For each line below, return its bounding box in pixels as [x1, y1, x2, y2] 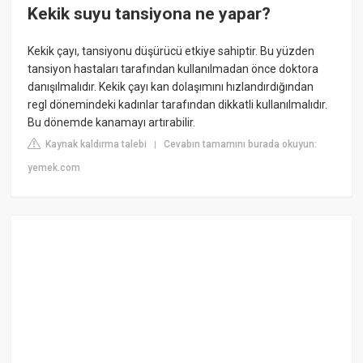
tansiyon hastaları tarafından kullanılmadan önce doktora [28, 62, 319, 75]
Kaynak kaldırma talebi [43, 138, 147, 150]
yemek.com [28, 161, 81, 173]
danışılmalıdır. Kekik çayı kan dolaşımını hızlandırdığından [28, 79, 314, 93]
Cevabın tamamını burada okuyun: [164, 138, 318, 150]
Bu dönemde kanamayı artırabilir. [28, 115, 196, 129]
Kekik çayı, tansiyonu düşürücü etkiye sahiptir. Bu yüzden [28, 44, 315, 58]
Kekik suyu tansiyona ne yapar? [28, 4, 271, 24]
